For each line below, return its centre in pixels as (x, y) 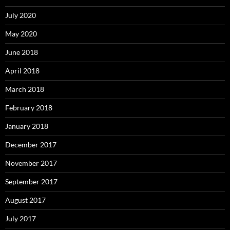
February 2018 (29, 107)
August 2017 (25, 200)
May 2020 (21, 33)
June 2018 (22, 52)
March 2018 (25, 89)
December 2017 (31, 144)
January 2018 (27, 126)
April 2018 (22, 70)
